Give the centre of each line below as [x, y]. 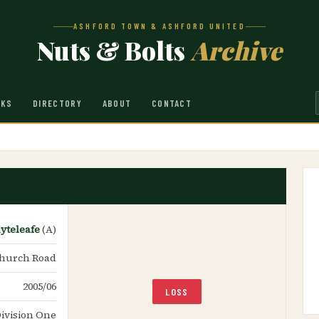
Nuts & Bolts [114, 50]
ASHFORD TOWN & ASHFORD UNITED [159, 26]
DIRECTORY [57, 103]
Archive [236, 50]
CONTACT [172, 103]
